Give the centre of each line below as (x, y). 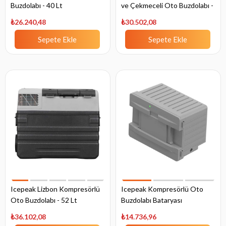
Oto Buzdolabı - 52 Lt (44, 200)
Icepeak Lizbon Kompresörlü (55, 189)
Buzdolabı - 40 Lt (37, 6)
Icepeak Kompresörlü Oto (162, 189)
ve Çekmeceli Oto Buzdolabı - (167, 6)
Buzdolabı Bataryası (152, 200)
